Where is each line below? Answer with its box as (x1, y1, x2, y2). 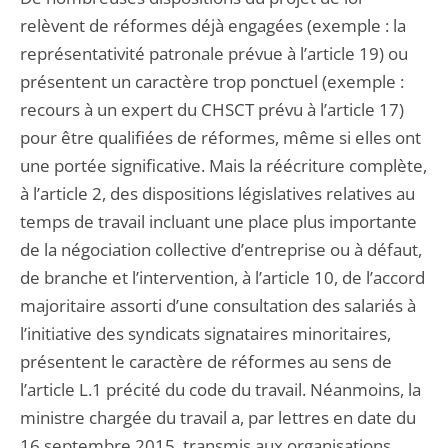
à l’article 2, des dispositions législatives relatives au (20, 182, 415, 205)
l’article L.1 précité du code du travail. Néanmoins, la (20, 378, 421, 401)
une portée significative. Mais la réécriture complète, (20, 154, 427, 177)
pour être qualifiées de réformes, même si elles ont (20, 126, 421, 149)
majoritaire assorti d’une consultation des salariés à (20, 294, 416, 317)
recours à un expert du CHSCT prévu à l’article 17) (20, 98, 404, 121)
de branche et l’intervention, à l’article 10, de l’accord (20, 266, 425, 289)
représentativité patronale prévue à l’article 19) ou (20, 42, 408, 65)
